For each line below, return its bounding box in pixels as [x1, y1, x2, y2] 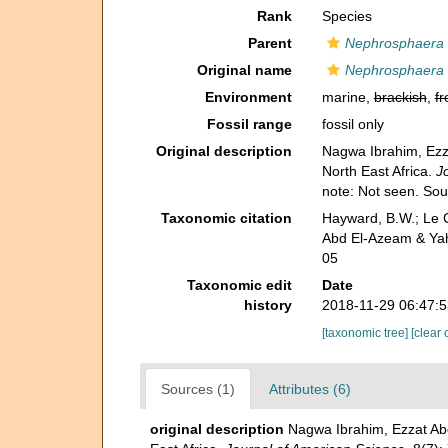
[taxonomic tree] [321, 326, 411, 340]
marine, [321, 89, 374, 105]
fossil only [321, 116, 384, 132]
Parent [247, 35, 292, 51]
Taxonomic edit [186, 277, 292, 293]
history [243, 297, 292, 313]
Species [321, 8, 372, 24]
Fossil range [206, 116, 292, 132]
